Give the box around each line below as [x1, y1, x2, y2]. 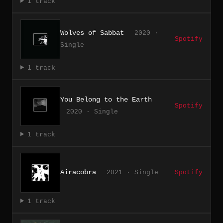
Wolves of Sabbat [60, 28, 124, 37]
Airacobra [60, 168, 96, 176]
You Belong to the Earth [60, 95, 152, 104]
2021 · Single [107, 168, 158, 176]
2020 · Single [66, 108, 118, 115]
